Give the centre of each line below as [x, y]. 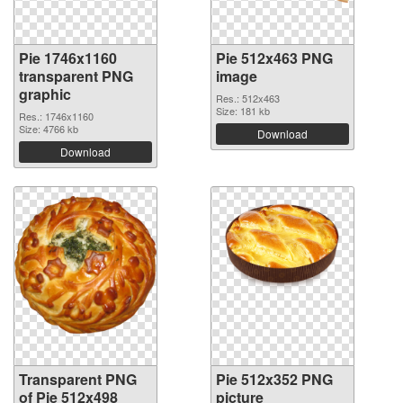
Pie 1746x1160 [68, 58]
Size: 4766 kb [49, 128]
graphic [45, 94]
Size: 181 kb [243, 110]
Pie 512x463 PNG [274, 58]
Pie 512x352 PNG [274, 379]
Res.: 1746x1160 [56, 116]
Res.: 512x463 [248, 98]
